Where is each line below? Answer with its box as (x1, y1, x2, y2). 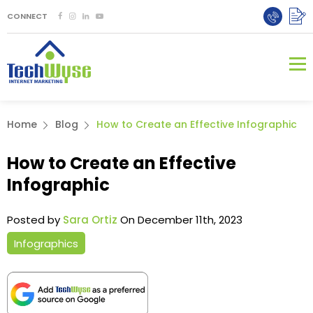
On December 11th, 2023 (117, 212, 242, 227)
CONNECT (7, 10, 48, 22)
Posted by (7, 212, 63, 227)
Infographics (14, 235, 78, 251)
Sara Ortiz (63, 212, 117, 227)
